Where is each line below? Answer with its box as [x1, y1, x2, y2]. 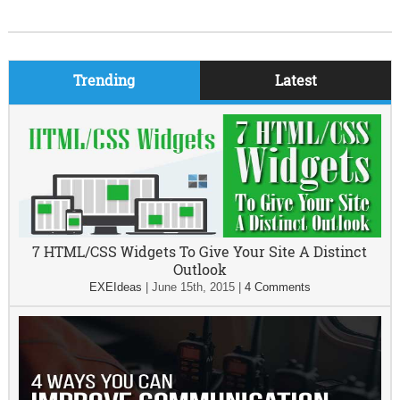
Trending [73, 71, 136, 89]
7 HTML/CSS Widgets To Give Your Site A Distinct [32, 242, 368, 261]
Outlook [172, 260, 227, 279]
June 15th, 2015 [151, 280, 235, 294]
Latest [274, 71, 317, 89]
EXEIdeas [88, 280, 142, 294]
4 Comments [244, 280, 311, 294]
